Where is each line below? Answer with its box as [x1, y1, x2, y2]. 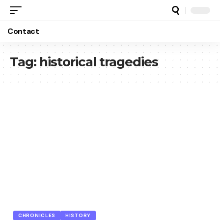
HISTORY [65, 212, 91, 219]
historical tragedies [39, 54, 158, 70]
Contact [7, 26, 39, 36]
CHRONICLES [18, 212, 55, 219]
